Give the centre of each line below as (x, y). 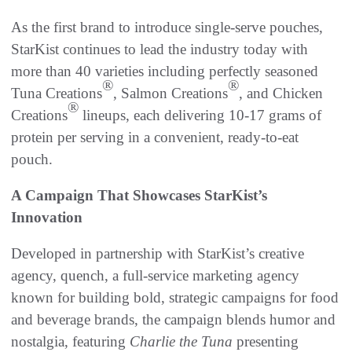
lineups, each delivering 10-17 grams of (200, 115)
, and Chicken (281, 93)
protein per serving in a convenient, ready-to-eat (155, 137)
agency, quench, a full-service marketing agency (155, 275)
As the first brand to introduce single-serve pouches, (167, 27)
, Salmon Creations (170, 93)
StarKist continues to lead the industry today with (159, 49)
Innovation (47, 217)
